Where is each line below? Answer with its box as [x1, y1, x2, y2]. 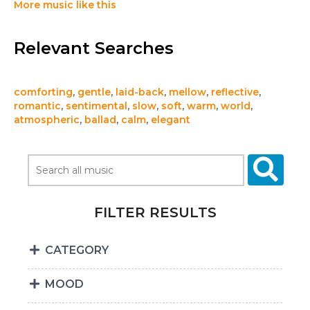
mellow [169, 86, 206, 99]
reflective [211, 86, 259, 99]
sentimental [66, 100, 127, 113]
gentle [77, 86, 111, 99]
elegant [151, 113, 190, 127]
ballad [84, 113, 116, 127]
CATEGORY [42, 244, 109, 257]
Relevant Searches [14, 38, 174, 59]
